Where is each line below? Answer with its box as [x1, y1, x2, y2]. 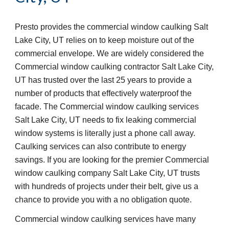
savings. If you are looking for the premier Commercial [15, 155, 210, 165]
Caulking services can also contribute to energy [15, 142, 187, 151]
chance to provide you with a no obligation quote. [15, 195, 194, 204]
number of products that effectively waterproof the [15, 89, 192, 98]
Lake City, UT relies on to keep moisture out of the [15, 36, 195, 45]
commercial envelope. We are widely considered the [15, 49, 204, 58]
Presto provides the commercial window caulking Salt [15, 22, 209, 32]
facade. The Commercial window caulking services [15, 102, 199, 111]
